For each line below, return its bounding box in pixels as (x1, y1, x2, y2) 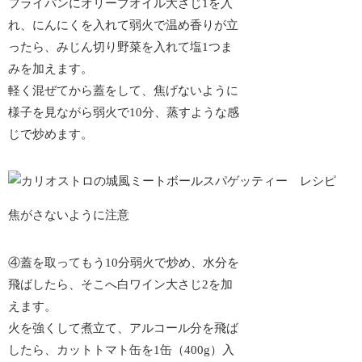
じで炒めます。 (8, 127, 94, 141)
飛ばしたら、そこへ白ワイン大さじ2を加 (8, 277, 234, 291)
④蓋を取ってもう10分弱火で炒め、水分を (8, 255, 240, 269)
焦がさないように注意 (8, 208, 130, 222)
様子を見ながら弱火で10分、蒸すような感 (8, 105, 240, 119)
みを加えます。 (8, 61, 94, 75)
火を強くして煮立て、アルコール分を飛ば (8, 321, 239, 335)
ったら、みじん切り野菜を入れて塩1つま (8, 40, 234, 53)
